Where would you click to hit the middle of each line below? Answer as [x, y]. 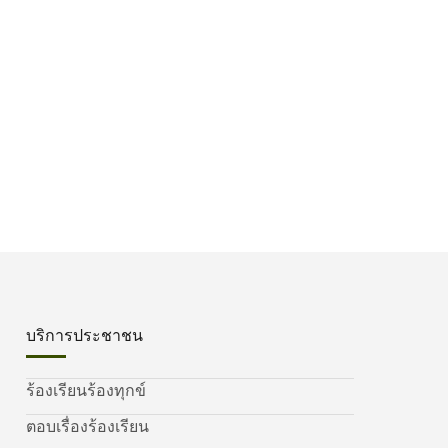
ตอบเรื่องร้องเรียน [87, 426]
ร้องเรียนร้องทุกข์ [86, 390]
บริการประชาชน [84, 335]
